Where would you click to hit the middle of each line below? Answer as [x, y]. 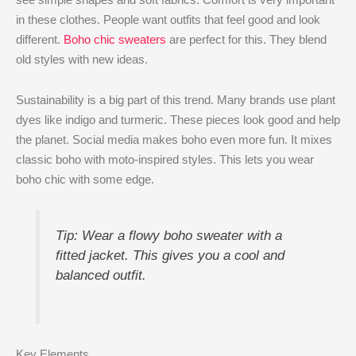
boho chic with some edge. [85, 180]
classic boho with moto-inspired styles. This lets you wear [165, 160]
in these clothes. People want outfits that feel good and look [168, 19]
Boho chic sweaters [115, 39]
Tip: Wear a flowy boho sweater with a [168, 236]
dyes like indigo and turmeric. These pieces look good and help [178, 120]
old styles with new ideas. [82, 59]
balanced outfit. [101, 275]
